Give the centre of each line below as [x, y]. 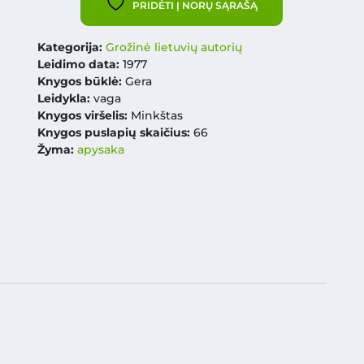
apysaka [100, 149]
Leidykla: [63, 98]
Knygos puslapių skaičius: [115, 132]
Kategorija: [71, 47]
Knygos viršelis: [84, 115]
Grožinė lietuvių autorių [173, 47]
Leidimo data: [78, 64]
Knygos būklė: [81, 81]
